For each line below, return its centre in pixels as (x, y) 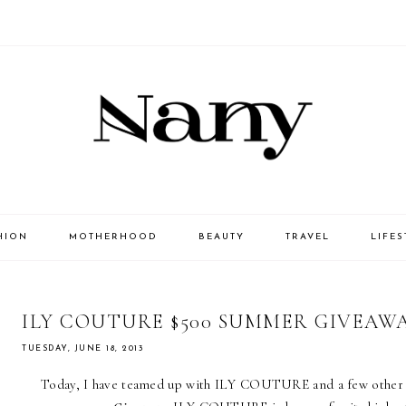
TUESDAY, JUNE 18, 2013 (82, 349)
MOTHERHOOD (113, 237)
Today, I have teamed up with (128, 385)
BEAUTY (221, 237)
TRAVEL (307, 237)
